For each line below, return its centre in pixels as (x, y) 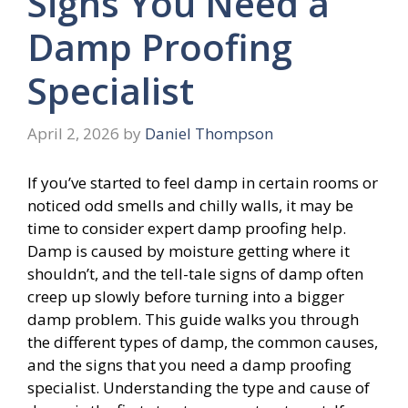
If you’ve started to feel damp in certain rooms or (203, 182)
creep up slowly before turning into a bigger (186, 296)
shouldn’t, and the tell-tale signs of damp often (195, 273)
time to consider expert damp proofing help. (187, 228)
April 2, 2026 (73, 133)
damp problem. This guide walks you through (193, 319)
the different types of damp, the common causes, (203, 342)
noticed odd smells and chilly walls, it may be (190, 205)
